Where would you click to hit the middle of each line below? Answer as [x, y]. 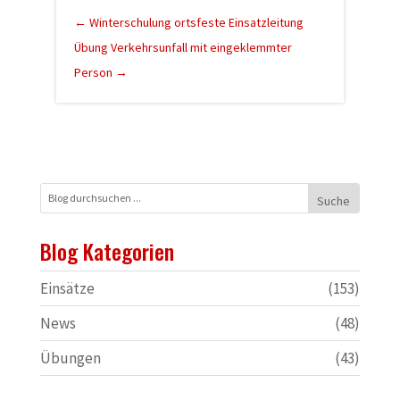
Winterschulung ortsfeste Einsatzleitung [196, 22]
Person [93, 72]
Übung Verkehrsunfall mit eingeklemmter [183, 47]
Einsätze [67, 288]
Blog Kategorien [107, 250]
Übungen [70, 358]
